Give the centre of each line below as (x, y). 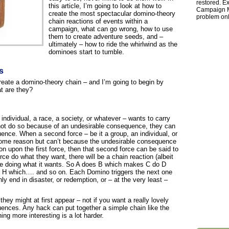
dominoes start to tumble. (86, 52)
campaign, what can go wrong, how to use (111, 29)
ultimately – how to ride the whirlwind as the (113, 44)
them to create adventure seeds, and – (106, 37)
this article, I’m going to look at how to (105, 6)
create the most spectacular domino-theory (112, 14)
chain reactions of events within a (98, 21)
